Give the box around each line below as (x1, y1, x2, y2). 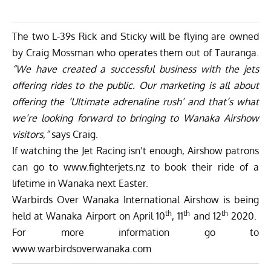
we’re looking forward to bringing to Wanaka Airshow (12, 111, 259, 124)
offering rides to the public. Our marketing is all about (12, 79, 259, 91)
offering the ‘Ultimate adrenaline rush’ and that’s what (12, 95, 259, 108)
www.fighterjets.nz (64, 160, 145, 173)
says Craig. (49, 128, 98, 140)
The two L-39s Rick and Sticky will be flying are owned (12, 30, 259, 42)
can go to (12, 160, 64, 173)
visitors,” (12, 128, 49, 140)
